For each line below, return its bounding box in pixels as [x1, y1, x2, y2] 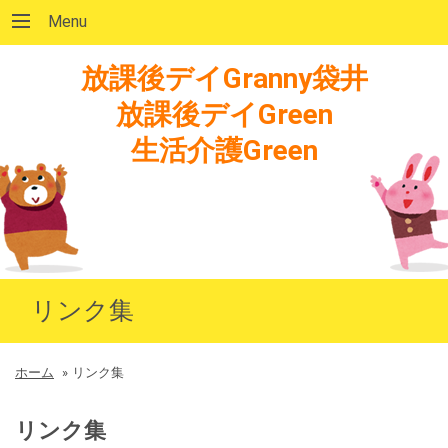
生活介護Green [130, 134, 318, 167]
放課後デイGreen [115, 98, 333, 131]
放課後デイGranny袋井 [80, 62, 368, 95]
